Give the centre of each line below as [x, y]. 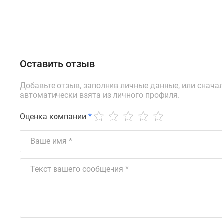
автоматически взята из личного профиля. [100, 95]
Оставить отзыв [57, 64]
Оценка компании [53, 116]
